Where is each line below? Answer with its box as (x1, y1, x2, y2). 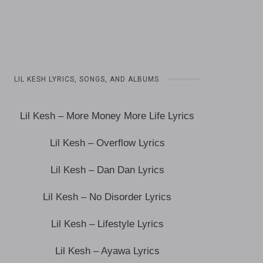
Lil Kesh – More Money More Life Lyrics (20, 110, 195, 122)
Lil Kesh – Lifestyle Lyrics (50, 218, 164, 230)
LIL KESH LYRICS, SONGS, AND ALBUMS (14, 75, 160, 83)
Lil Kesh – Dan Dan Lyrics (50, 164, 164, 176)
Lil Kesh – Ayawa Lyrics (55, 245, 160, 257)
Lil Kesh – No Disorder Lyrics (43, 191, 172, 203)
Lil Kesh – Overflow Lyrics (49, 137, 165, 149)
